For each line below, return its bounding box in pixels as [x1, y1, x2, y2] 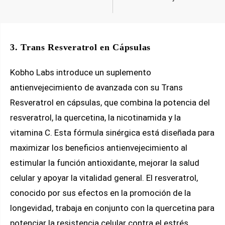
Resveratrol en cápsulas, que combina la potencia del [10, 97, 210, 107]
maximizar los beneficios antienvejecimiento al [10, 142, 187, 153]
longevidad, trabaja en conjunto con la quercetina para [10, 202, 214, 213]
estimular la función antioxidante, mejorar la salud [10, 157, 199, 168]
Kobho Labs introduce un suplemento [10, 67, 151, 77]
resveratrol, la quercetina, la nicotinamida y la [10, 112, 181, 123]
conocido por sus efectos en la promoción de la [10, 187, 191, 198]
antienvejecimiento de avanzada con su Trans [10, 82, 183, 92]
